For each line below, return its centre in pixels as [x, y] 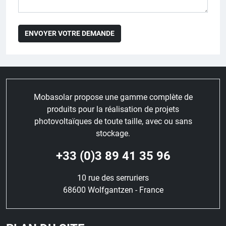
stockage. [113, 133]
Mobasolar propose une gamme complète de [113, 97]
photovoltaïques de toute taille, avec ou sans [113, 121]
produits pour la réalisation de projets [113, 109]
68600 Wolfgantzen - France [113, 190]
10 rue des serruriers [113, 178]
